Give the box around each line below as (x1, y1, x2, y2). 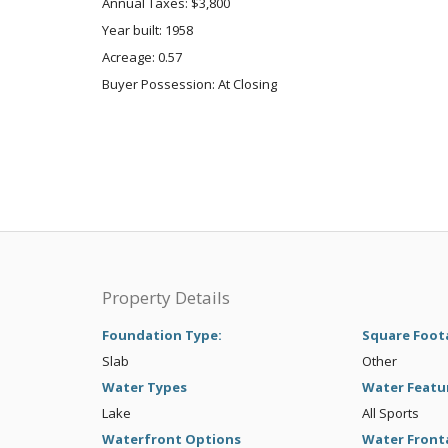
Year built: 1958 (102, 21, 193, 39)
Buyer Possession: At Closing (102, 75, 277, 93)
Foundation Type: (102, 326, 222, 345)
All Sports (361, 404, 419, 423)
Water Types (102, 378, 187, 397)
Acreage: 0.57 (102, 48, 182, 66)
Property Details (102, 286, 230, 310)
